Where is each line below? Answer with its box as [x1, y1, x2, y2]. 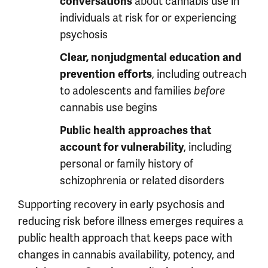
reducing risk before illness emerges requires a [18, 214, 243, 228]
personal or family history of [60, 157, 193, 170]
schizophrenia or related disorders [60, 173, 224, 187]
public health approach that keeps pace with [18, 231, 232, 245]
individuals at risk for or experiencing [60, 11, 236, 25]
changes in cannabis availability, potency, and [18, 248, 234, 261]
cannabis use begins [60, 100, 157, 114]
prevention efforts [60, 68, 152, 81]
